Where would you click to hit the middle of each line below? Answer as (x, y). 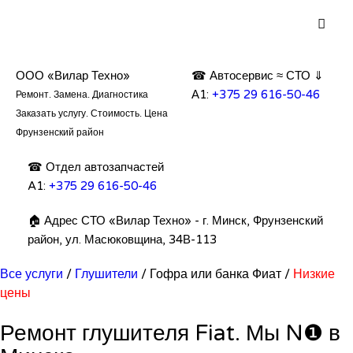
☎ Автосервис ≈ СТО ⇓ (258, 76)
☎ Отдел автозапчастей (96, 167)
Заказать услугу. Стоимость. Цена (92, 113)
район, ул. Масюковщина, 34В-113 (122, 240)
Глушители (106, 274)
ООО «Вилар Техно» (73, 76)
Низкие (314, 274)
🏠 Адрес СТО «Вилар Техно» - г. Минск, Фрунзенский (175, 221)
